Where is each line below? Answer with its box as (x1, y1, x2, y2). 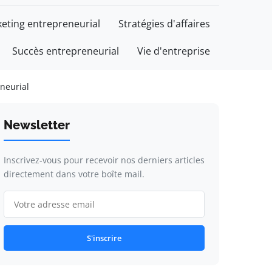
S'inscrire (86, 233, 121, 243)
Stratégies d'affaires (118, 17, 210, 30)
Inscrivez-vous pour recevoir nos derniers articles (3, 154, 205, 166)
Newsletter (3, 118, 70, 132)
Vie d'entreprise (137, 44, 210, 58)
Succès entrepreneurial (12, 44, 119, 58)
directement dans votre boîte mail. (3, 168, 144, 180)
